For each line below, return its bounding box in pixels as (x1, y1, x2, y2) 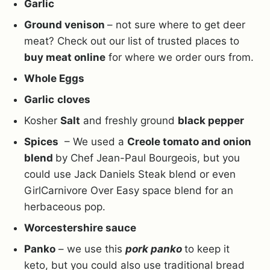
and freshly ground (80, 114, 178, 127)
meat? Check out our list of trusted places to (24, 34, 239, 47)
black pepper (178, 114, 244, 127)
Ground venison (24, 18, 107, 31)
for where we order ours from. (105, 51, 260, 63)
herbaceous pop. (24, 200, 105, 213)
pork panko (125, 242, 184, 255)
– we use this (55, 242, 125, 255)
